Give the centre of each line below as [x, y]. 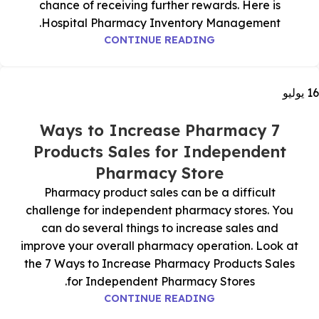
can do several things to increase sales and [159, 228]
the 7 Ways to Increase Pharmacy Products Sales [159, 263]
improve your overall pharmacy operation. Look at [159, 246]
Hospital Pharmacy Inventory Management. [161, 23]
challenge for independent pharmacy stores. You [159, 210]
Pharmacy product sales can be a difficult [159, 192]
